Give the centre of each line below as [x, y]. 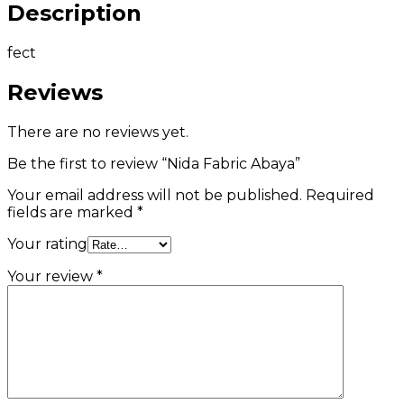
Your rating [47, 244]
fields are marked [72, 213]
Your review [52, 277]
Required [340, 196]
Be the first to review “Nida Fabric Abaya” [154, 164]
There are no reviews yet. [98, 133]
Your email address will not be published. [155, 196]
